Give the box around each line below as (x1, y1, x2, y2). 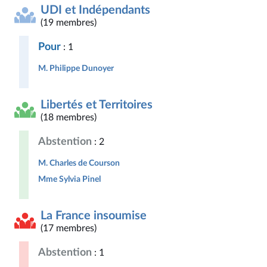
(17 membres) (41, 223, 97, 233)
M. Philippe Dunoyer (38, 64, 114, 73)
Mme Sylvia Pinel (38, 175, 101, 184)
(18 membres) (41, 113, 97, 122)
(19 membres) (41, 18, 97, 27)
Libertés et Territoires (41, 99, 153, 111)
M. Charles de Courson (38, 159, 120, 167)
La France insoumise (41, 210, 147, 222)
